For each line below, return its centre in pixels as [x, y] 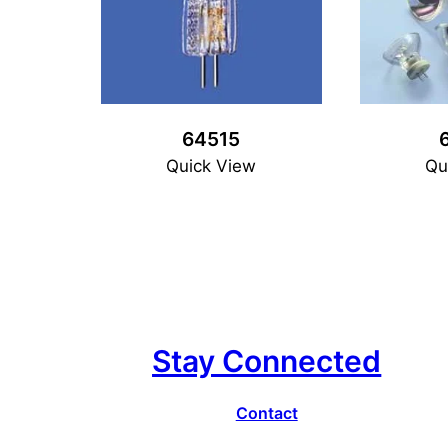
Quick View [211, 166]
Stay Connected [267, 360]
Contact [266, 412]
